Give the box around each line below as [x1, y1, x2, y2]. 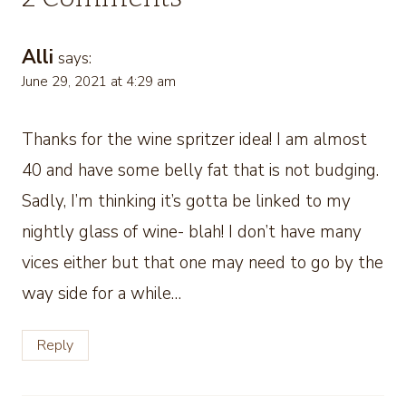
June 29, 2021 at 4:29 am [22, 72, 176, 92]
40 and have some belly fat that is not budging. [22, 158, 379, 182]
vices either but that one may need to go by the [22, 250, 383, 275]
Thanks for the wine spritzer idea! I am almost [22, 127, 367, 151]
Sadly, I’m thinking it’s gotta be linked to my [22, 188, 351, 213]
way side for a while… [22, 281, 181, 305]
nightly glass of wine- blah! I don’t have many [22, 219, 362, 244]
